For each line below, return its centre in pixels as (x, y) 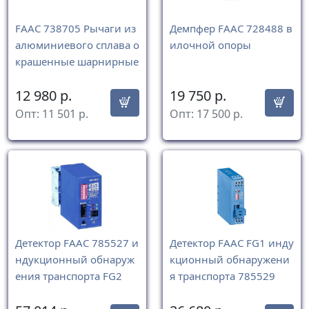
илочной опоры (210, 44)
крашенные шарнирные (77, 61)
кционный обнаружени (230, 260)
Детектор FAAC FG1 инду (232, 243)
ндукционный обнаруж (75, 260)
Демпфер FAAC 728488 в (231, 28)
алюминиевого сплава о (77, 44)
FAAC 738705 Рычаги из (76, 28)
